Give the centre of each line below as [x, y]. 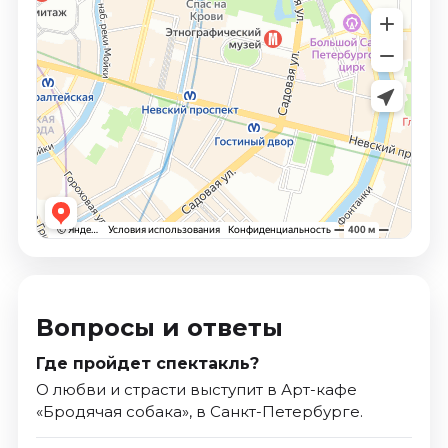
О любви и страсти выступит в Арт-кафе [196, 390]
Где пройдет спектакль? [147, 364]
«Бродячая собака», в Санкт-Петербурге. [199, 412]
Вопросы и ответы [159, 328]
